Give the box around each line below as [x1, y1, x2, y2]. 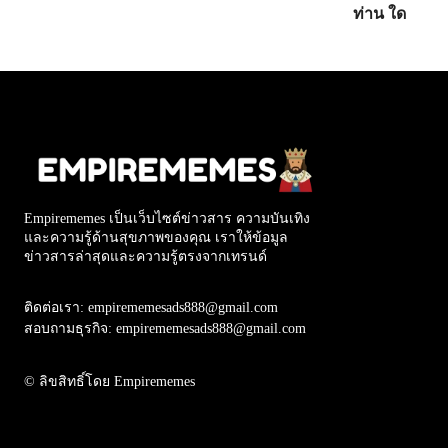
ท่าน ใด [352, 5, 406, 23]
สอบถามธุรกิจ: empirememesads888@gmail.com [24, 321, 306, 337]
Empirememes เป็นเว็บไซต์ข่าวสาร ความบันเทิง [24, 211, 310, 227]
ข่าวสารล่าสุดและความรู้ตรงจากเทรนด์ [24, 249, 267, 265]
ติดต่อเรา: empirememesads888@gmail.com [24, 300, 278, 316]
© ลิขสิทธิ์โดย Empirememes [24, 374, 195, 390]
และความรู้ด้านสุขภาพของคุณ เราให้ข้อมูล [24, 230, 288, 246]
